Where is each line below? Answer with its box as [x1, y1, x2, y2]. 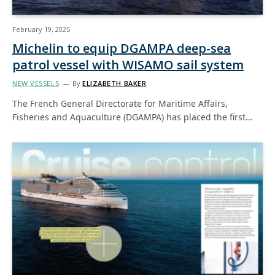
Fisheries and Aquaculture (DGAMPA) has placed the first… [12, 110, 252, 123]
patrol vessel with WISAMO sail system [12, 56, 244, 73]
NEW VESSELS [12, 78, 60, 88]
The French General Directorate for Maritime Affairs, [12, 97, 228, 109]
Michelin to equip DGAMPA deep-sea [12, 39, 231, 56]
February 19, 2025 [12, 24, 70, 34]
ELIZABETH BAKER [82, 78, 147, 88]
